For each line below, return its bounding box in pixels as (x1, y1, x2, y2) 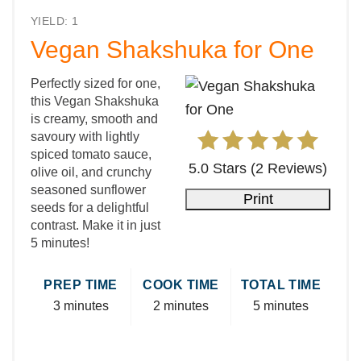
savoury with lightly (31, 130, 139, 144)
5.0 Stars (189, 160, 247, 177)
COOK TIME (143, 278, 219, 293)
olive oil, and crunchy (31, 165, 151, 180)
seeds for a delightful (31, 201, 149, 215)
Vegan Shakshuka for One (31, 36, 314, 64)
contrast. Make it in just (31, 218, 160, 233)
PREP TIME (44, 278, 118, 293)
